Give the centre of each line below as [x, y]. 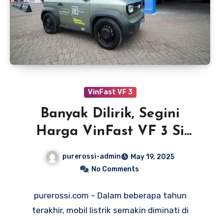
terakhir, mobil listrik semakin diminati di [110, 210]
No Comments [115, 169]
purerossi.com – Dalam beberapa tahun [110, 196]
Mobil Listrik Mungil [110, 150]
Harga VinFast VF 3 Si [110, 132]
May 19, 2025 [152, 157]
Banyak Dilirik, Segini [110, 114]
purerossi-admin [92, 157]
